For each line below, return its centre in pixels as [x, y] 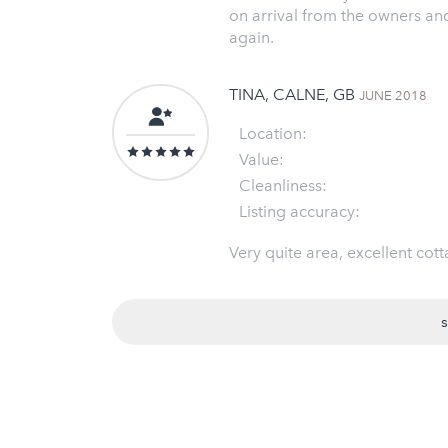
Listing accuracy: [299, 211]
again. [251, 37]
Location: [273, 133]
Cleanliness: [283, 185]
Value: [261, 159]
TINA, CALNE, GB [294, 94]
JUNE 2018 [393, 95]
